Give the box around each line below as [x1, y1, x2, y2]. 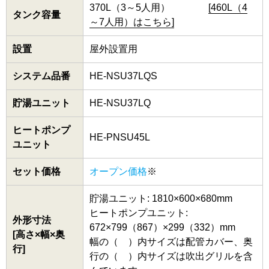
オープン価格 [89, 166, 147, 177]
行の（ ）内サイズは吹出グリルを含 [89, 251, 253, 262]
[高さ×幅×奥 [13, 229, 65, 240]
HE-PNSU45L [89, 132, 150, 143]
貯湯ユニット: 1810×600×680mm [89, 193, 232, 204]
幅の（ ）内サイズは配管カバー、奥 [89, 237, 253, 247]
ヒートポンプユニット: [89, 208, 188, 219]
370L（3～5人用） [89, 2, 208, 13]
